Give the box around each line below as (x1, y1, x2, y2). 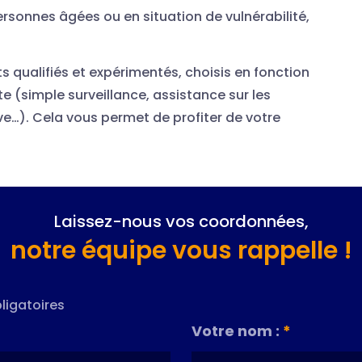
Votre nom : (192, 320, 283, 341)
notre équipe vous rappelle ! (10, 233, 352, 267)
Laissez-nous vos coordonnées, (53, 209, 309, 233)
